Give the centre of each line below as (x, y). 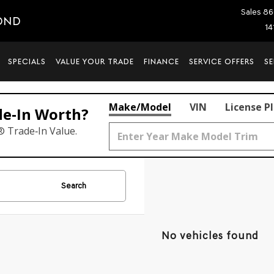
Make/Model (140, 107)
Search (74, 186)
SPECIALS (27, 61)
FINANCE (161, 61)
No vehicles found (210, 235)
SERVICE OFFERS (222, 61)
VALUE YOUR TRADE (95, 61)
